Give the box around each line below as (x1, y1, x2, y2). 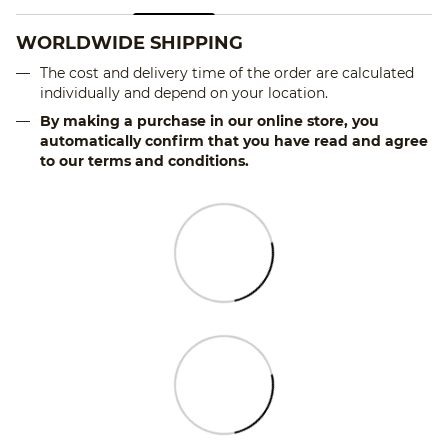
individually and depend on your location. (40, 83, 328, 102)
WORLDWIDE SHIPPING (16, 31, 243, 54)
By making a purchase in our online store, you (40, 112, 379, 131)
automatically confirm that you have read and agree (40, 132, 428, 151)
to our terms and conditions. (40, 152, 249, 171)
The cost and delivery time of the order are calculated (40, 63, 414, 82)
